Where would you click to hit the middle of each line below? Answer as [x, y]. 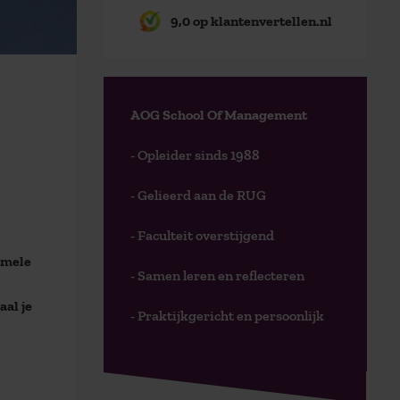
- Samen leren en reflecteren [217, 275]
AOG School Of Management [219, 115]
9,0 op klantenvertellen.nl [251, 21]
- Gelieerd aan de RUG [198, 195]
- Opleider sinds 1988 [195, 155]
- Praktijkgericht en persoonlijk [227, 316]
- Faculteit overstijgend [202, 235]
